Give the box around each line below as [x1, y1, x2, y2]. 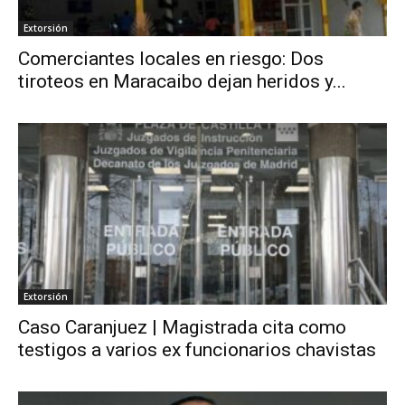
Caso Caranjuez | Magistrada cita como [18, 316, 346, 339]
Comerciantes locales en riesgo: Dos [18, 47, 324, 70]
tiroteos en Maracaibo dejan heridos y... [18, 70, 346, 92]
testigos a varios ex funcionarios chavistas [18, 339, 376, 362]
